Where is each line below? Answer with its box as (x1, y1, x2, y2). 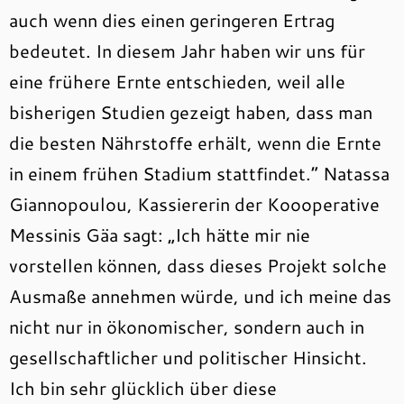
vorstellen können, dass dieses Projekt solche (9, 252, 387, 279)
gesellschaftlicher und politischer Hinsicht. (9, 344, 367, 371)
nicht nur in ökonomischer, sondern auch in (9, 314, 364, 340)
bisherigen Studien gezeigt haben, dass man (9, 99, 372, 125)
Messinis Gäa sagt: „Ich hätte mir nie (9, 222, 310, 248)
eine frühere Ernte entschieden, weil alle (9, 69, 345, 95)
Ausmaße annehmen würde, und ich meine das (9, 283, 391, 309)
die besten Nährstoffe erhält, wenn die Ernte (9, 130, 381, 156)
